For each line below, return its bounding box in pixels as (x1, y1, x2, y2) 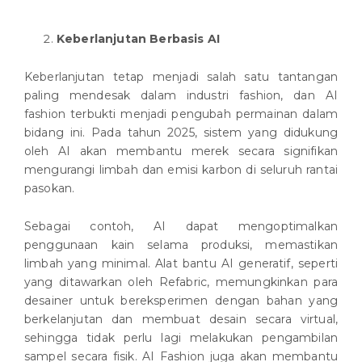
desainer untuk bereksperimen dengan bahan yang (24, 293, 338, 309)
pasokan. (24, 181, 75, 196)
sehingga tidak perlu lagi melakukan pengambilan (24, 330, 338, 346)
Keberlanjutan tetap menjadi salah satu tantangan (24, 69, 338, 85)
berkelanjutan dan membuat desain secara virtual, (24, 312, 338, 327)
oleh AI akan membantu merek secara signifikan (24, 144, 338, 159)
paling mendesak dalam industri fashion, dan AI (24, 88, 338, 103)
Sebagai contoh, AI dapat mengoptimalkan (24, 219, 338, 234)
